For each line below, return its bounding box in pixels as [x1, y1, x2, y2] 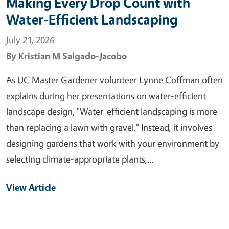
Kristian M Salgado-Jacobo [18, 49, 127, 62]
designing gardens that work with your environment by [6, 136, 219, 149]
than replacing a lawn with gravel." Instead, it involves [6, 121, 212, 133]
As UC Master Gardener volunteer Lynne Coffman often [6, 73, 223, 86]
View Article [6, 180, 56, 193]
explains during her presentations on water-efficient [6, 89, 206, 102]
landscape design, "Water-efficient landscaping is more [6, 105, 217, 118]
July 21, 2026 [6, 33, 54, 46]
